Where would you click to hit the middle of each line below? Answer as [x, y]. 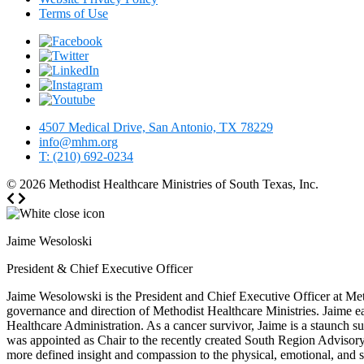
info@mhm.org [78, 142]
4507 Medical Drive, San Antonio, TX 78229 [156, 128]
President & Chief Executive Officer [100, 269]
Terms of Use [74, 14]
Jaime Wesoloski [49, 241]
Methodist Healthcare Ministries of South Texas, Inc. [184, 184]
